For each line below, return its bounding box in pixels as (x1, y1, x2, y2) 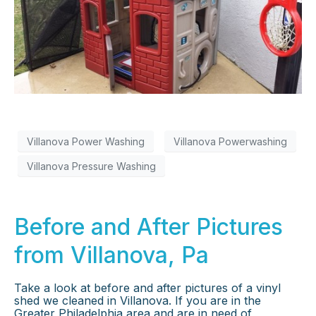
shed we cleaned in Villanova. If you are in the (14, 293, 261, 308)
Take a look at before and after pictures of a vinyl (14, 281, 281, 296)
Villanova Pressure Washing (27, 159, 156, 172)
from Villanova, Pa (14, 241, 209, 269)
